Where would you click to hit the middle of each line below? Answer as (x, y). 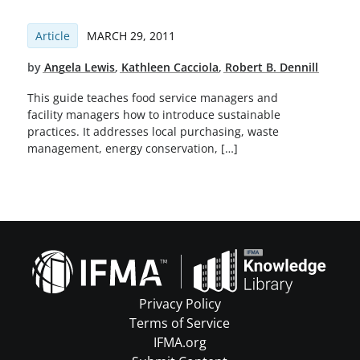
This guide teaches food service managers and (152, 98)
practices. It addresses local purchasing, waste (153, 132)
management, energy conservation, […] (132, 149)
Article (52, 35)
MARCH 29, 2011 (131, 35)
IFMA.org (180, 343)
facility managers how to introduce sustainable (153, 115)
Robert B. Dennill (271, 67)
